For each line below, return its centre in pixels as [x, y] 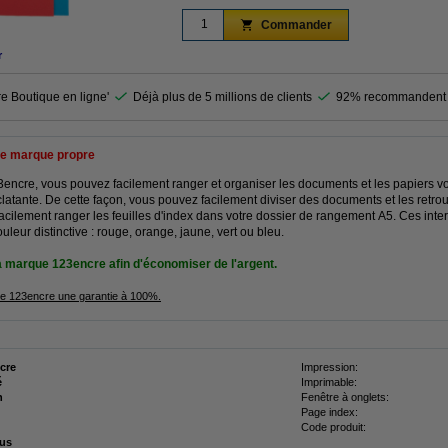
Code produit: [333, 427]
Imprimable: [329, 382]
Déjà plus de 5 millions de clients [222, 97]
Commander [296, 24]
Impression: [329, 367]
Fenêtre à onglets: [345, 397]
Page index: [329, 412]
